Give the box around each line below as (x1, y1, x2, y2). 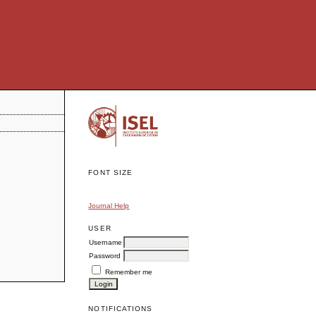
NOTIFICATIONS (88, 305, 152, 313)
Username (89, 238, 123, 246)
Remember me (105, 267, 153, 276)
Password (89, 251, 121, 260)
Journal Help (88, 201, 130, 209)
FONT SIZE (88, 168, 133, 176)
